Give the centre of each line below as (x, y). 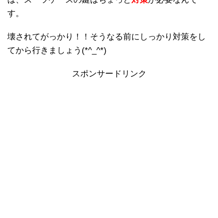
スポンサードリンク (109, 73)
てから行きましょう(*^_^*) (57, 50)
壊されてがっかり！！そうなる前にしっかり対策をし (107, 36)
